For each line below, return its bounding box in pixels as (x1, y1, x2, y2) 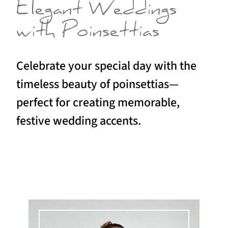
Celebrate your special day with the (16, 56, 196, 75)
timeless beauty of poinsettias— (16, 75, 179, 93)
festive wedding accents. (16, 111, 141, 130)
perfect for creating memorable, (16, 93, 180, 111)
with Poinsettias (16, 22, 160, 45)
